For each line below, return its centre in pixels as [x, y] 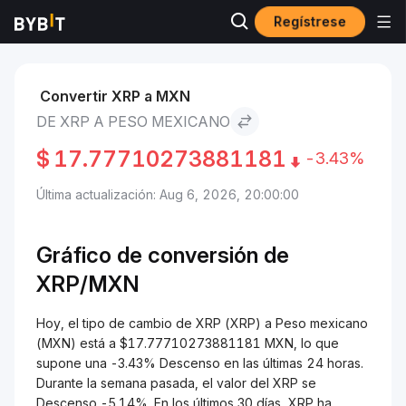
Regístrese [310, 21]
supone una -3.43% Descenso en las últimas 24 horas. [200, 363]
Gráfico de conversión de [163, 255]
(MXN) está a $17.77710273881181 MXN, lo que [188, 343]
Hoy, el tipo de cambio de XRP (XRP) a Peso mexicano [202, 323]
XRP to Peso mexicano [293, 31]
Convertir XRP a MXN [115, 96]
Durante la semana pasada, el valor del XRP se [176, 383]
